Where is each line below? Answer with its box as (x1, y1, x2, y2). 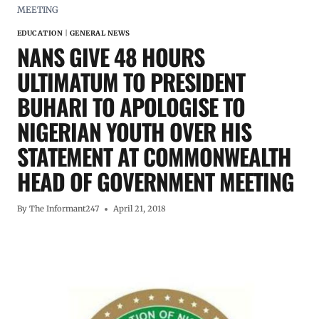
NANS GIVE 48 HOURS (17, 40, 204, 74)
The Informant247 (29, 204, 100, 214)
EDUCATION (17, 28, 63, 38)
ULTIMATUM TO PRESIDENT (17, 65, 245, 99)
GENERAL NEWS (69, 28, 130, 38)
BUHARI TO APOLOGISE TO (17, 90, 245, 124)
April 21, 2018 (113, 204, 167, 214)
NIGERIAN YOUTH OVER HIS (17, 115, 251, 149)
